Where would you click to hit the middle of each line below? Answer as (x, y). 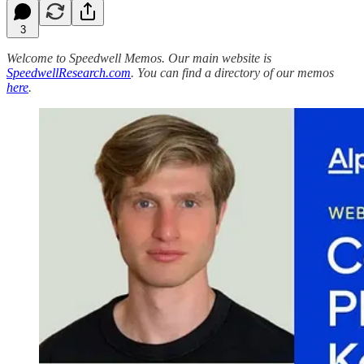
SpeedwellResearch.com (69, 72)
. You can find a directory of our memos (232, 72)
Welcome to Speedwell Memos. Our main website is (139, 58)
